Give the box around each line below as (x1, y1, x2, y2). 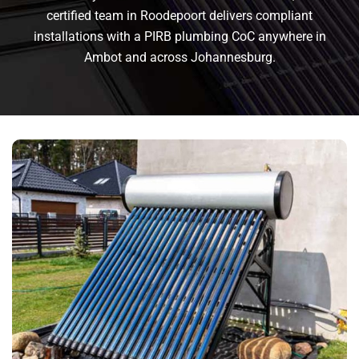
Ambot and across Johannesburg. (83, 50, 276, 66)
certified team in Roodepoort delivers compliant (46, 8, 313, 24)
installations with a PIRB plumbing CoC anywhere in (33, 29, 326, 45)
